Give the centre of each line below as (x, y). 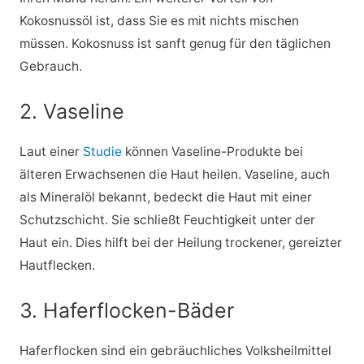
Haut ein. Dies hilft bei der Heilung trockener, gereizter (180, 243)
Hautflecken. (57, 266)
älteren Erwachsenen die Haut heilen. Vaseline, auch (174, 175)
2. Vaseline (71, 112)
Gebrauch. (50, 67)
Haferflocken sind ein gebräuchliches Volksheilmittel (175, 350)
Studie (102, 152)
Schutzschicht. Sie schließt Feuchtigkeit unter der (167, 220)
